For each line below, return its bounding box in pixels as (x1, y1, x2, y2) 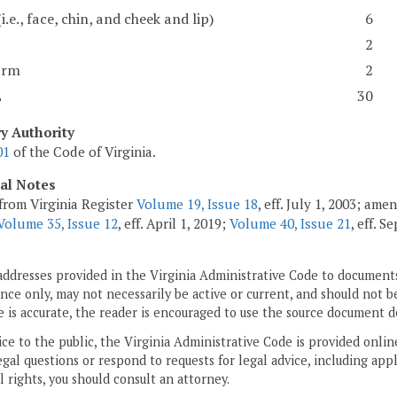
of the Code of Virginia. (10, 142, 156, 160)
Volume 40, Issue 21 (230, 214, 351, 232)
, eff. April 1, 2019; (118, 214, 230, 232)
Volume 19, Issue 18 (136, 194, 258, 213)
